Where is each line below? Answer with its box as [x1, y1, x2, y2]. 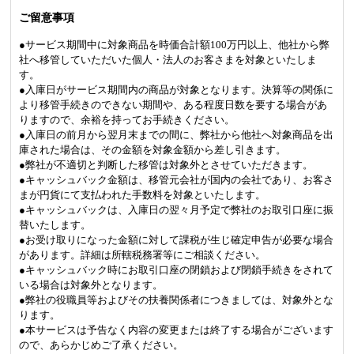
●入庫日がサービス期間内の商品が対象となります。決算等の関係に [19, 84, 333, 96]
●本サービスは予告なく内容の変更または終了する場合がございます [19, 324, 333, 337]
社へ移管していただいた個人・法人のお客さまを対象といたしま [19, 54, 317, 66]
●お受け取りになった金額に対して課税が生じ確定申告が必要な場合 [19, 234, 333, 247]
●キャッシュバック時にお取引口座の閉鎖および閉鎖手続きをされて [19, 264, 333, 277]
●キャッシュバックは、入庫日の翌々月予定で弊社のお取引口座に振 [19, 204, 333, 217]
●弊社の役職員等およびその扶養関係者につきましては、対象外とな [19, 294, 333, 307]
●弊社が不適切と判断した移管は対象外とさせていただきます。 [19, 159, 313, 171]
